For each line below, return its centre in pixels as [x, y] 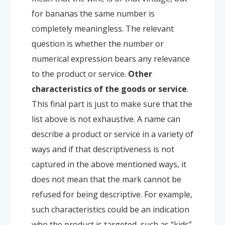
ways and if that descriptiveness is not [103, 149]
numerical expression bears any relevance [110, 59]
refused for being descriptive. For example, [112, 194]
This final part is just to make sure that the [112, 104]
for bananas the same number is [93, 13]
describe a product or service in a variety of [112, 134]
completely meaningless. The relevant [102, 28]
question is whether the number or [97, 43]
